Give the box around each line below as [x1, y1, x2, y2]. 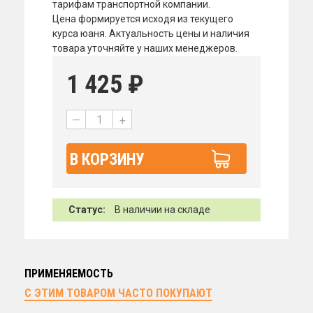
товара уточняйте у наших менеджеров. [52, 43, 238, 54]
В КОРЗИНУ [70, 150, 145, 169]
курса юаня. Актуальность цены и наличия [52, 28, 249, 39]
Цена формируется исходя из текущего [52, 13, 233, 24]
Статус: [68, 204, 105, 215]
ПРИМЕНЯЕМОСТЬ [24, 267, 113, 280]
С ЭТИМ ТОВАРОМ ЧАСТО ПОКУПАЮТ [24, 286, 212, 300]
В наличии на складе [112, 204, 210, 215]
